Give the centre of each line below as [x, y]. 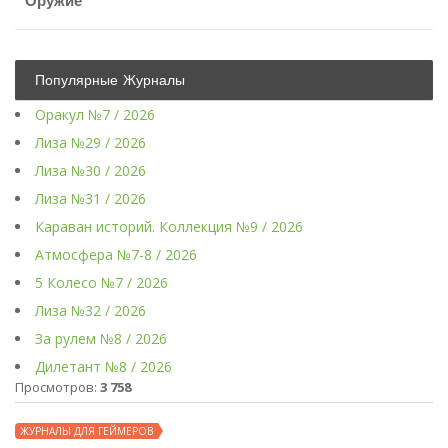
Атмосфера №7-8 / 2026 [116, 255]
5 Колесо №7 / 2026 [101, 283]
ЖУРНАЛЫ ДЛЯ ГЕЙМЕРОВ [86, 431]
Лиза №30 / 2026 [90, 171]
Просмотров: [57, 387]
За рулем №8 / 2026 [101, 339]
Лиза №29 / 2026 [90, 143]
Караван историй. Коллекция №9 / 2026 [169, 227]
